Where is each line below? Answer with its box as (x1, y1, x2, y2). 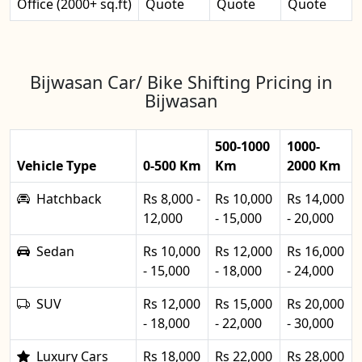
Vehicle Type (17, 156, 96, 175)
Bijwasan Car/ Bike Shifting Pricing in (30, 69, 332, 94)
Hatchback (36, 189, 102, 208)
